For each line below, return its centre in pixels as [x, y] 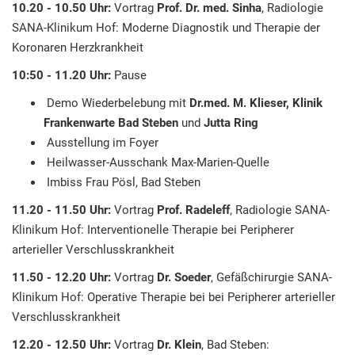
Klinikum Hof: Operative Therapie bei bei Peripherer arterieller [174, 297]
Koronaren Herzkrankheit [78, 48]
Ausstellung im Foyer [101, 143]
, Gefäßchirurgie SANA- [271, 277]
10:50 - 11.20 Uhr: [61, 75]
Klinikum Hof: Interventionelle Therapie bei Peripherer [153, 230]
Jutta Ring [229, 123]
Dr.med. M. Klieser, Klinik [256, 103]
